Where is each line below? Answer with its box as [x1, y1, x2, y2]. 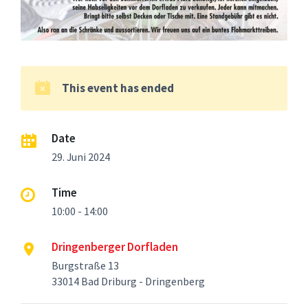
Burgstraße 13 [52, 258, 119, 272]
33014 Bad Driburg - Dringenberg [52, 274, 205, 288]
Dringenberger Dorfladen [52, 239, 178, 254]
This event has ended [62, 80, 174, 96]
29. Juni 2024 [52, 149, 110, 164]
